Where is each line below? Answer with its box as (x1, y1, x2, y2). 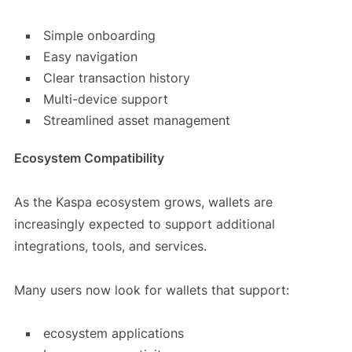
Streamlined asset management (42, 112, 230, 129)
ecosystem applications (42, 325, 184, 342)
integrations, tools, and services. (13, 238, 207, 255)
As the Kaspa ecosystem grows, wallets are (13, 194, 273, 211)
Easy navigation (42, 49, 137, 65)
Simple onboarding (42, 27, 156, 44)
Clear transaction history (42, 70, 190, 86)
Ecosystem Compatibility (13, 150, 164, 167)
